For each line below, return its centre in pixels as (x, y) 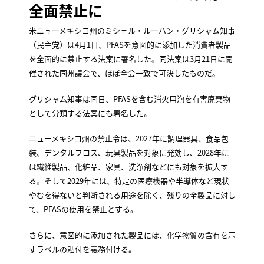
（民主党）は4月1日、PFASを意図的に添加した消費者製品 (130, 45)
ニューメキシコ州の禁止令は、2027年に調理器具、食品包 (128, 138)
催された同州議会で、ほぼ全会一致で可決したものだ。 (124, 73)
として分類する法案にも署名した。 (90, 113)
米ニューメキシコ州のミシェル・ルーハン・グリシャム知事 (132, 31)
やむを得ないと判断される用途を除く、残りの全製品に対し (132, 195)
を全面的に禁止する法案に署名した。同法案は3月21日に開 (131, 59)
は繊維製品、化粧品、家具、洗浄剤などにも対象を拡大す (128, 167)
